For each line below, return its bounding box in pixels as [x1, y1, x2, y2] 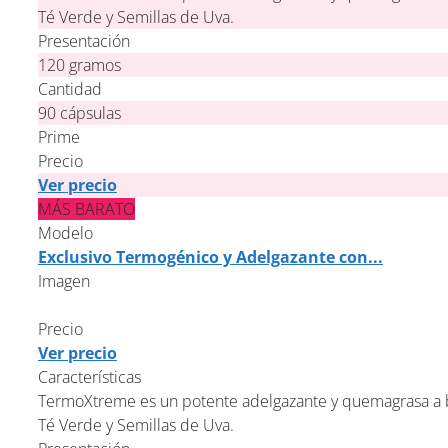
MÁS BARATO [37, 197, 135, 220]
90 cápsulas [37, 101, 121, 124]
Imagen [37, 269, 90, 292]
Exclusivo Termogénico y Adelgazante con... [37, 245, 383, 268]
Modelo [37, 221, 93, 244]
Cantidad [37, 77, 102, 100]
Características [37, 365, 141, 388]
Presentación [37, 29, 130, 52]
